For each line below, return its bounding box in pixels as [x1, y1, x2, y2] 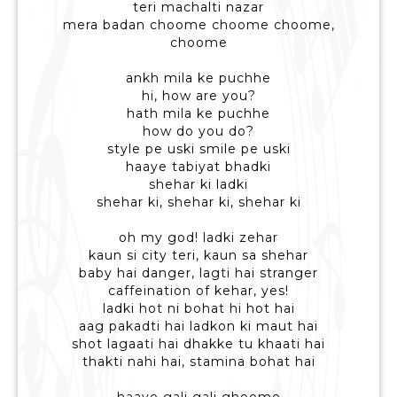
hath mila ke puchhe [127, 105, 270, 122]
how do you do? [143, 123, 254, 140]
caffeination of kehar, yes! [108, 283, 289, 300]
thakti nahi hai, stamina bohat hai [82, 354, 315, 370]
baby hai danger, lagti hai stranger [79, 265, 318, 282]
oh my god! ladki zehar [119, 230, 278, 246]
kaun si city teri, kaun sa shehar [89, 247, 308, 264]
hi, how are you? [141, 88, 256, 105]
